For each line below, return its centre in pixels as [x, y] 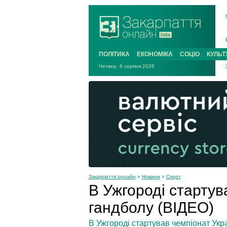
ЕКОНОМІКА [155, 54]
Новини [151, 176]
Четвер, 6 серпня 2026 [126, 66]
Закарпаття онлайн [112, 176]
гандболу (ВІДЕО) [151, 207]
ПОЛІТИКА [114, 54]
